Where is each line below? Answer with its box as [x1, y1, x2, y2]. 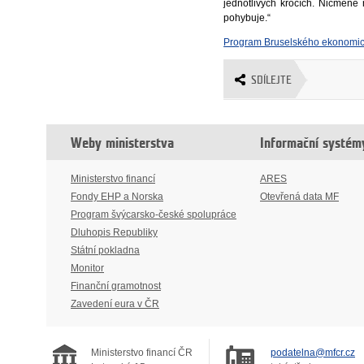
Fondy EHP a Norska [71, 190, 163, 202]
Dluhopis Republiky [71, 226, 158, 238]
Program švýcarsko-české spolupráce [71, 208, 236, 220]
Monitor [71, 262, 104, 274]
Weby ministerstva [71, 136, 174, 150]
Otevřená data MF [260, 190, 339, 202]
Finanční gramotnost [71, 279, 161, 292]
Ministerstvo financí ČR [91, 346, 193, 358]
